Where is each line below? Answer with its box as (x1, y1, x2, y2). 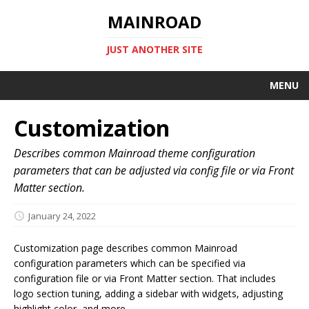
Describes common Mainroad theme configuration (14, 146, 255, 161)
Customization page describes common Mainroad (14, 241, 237, 255)
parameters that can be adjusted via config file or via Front (14, 163, 294, 178)
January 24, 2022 (28, 209, 96, 222)
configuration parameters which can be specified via (14, 256, 246, 270)
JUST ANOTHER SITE (106, 43, 203, 56)
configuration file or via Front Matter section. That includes (14, 271, 276, 285)
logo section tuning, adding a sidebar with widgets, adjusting (14, 286, 283, 300)
